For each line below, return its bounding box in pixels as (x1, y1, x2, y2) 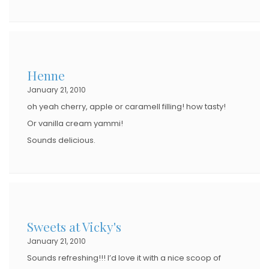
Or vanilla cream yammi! (27, 117, 123, 129)
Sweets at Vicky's (27, 217, 121, 235)
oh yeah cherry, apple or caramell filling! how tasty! (27, 100, 226, 112)
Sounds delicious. (27, 134, 95, 146)
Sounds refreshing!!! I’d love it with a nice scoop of (27, 252, 221, 264)
